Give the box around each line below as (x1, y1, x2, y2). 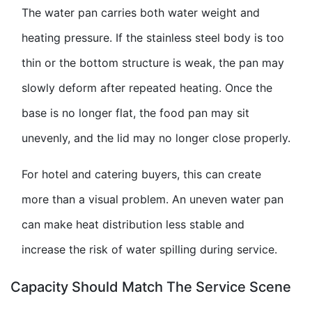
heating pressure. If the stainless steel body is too (22, 30, 284, 45)
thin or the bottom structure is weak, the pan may (22, 55, 284, 70)
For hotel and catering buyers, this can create (22, 166, 261, 181)
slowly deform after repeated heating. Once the (22, 80, 272, 95)
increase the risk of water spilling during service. (22, 242, 277, 256)
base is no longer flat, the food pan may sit (22, 105, 249, 120)
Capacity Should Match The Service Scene (10, 278, 291, 295)
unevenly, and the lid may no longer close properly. (22, 130, 290, 145)
